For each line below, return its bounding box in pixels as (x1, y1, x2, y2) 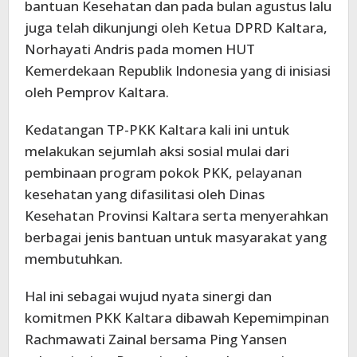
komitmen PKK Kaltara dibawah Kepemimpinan (25, 308, 329, 327)
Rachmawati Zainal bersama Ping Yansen (25, 329, 287, 348)
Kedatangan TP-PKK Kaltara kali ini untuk (25, 120, 289, 139)
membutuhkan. (25, 249, 123, 268)
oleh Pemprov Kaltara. (25, 82, 169, 101)
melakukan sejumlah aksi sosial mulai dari (25, 141, 289, 160)
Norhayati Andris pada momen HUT (25, 39, 255, 58)
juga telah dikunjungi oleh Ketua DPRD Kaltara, (25, 18, 328, 37)
